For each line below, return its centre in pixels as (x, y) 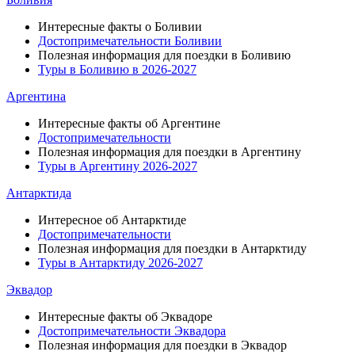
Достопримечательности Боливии (130, 41)
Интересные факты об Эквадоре (125, 317)
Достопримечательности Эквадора (132, 331)
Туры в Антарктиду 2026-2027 (120, 263)
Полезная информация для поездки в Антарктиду (172, 248)
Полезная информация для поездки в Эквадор (162, 345)
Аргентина (36, 96)
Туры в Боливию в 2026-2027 (117, 69)
